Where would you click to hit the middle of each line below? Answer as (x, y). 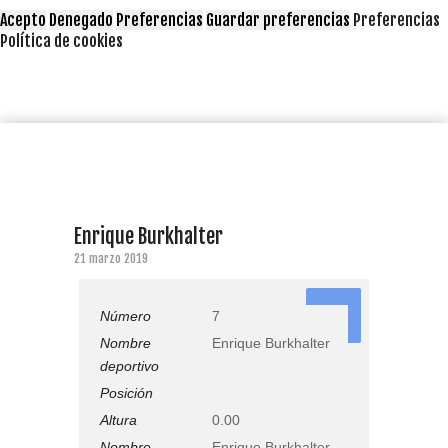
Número (125, 315)
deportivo (129, 365)
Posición (126, 392)
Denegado (81, 19)
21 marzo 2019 (111, 258)
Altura (118, 419)
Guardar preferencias (278, 19)
